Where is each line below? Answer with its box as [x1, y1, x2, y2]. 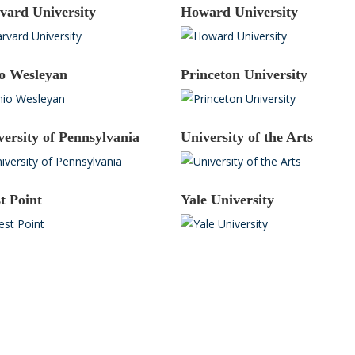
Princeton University [180, 67, 307, 83]
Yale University [180, 192, 274, 208]
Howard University [180, 4, 298, 21]
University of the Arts [180, 129, 313, 146]
